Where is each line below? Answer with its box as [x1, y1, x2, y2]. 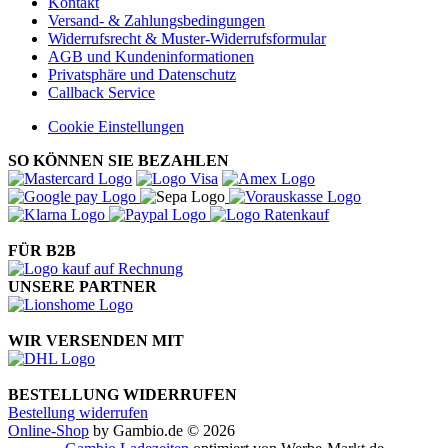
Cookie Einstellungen [48, 118, 184, 136]
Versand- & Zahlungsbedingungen [48, 12, 265, 30]
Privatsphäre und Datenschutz [48, 66, 236, 84]
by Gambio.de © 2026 [89, 422, 235, 440]
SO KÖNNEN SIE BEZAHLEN [8, 152, 229, 170]
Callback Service [48, 84, 155, 102]
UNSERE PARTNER [8, 278, 157, 296]
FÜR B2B [8, 242, 76, 260]
